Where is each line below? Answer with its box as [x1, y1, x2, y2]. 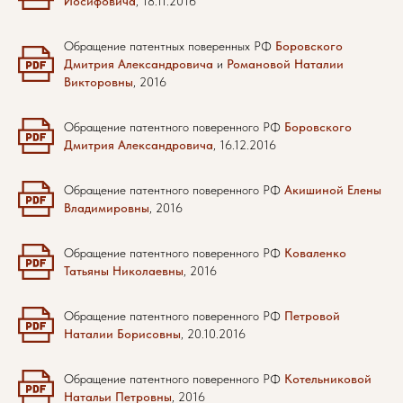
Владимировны [64, 201, 149, 215]
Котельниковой [284, 372, 372, 386]
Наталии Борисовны [64, 327, 181, 341]
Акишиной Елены [284, 183, 381, 197]
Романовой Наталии [227, 57, 344, 71]
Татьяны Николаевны [64, 264, 184, 278]
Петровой [284, 309, 340, 323]
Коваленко [284, 246, 346, 260]
